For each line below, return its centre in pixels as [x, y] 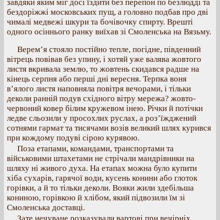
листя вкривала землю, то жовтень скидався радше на [103, 69]
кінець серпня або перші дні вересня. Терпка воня [97, 79]
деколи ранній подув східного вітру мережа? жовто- [101, 98]
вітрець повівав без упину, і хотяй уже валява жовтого [104, 59]
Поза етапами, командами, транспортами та [96, 149]
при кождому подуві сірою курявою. [73, 138]
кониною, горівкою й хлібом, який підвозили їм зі [96, 198]
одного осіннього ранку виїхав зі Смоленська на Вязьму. [109, 32]
